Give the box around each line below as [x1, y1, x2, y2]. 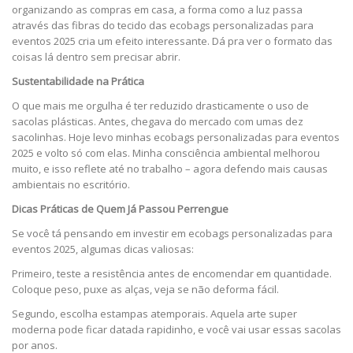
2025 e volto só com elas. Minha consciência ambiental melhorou [12, 146, 320, 161]
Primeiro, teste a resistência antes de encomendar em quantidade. [12, 266, 332, 281]
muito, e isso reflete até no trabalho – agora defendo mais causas [12, 162, 328, 176]
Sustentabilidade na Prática [12, 74, 144, 89]
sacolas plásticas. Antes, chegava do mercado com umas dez [12, 114, 303, 129]
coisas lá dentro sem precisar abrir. [12, 50, 180, 65]
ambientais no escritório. [12, 177, 130, 192]
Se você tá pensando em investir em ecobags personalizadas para [12, 226, 333, 241]
